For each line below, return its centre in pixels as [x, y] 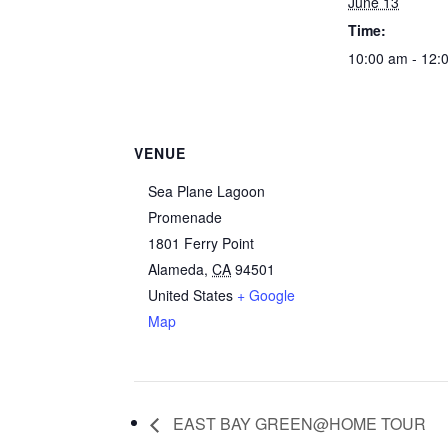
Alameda [176, 268]
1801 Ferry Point [201, 242]
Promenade [185, 216]
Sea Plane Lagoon [207, 190]
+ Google [266, 294]
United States [191, 294]
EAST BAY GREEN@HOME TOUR [298, 424]
